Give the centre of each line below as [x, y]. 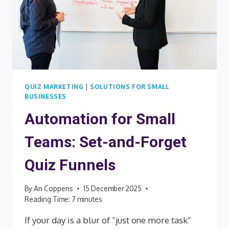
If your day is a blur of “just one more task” [108, 220]
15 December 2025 [113, 189]
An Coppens [54, 189]
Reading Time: [47, 199]
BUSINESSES [45, 96]
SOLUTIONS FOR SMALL [130, 86]
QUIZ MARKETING [54, 86]
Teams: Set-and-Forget [106, 142]
